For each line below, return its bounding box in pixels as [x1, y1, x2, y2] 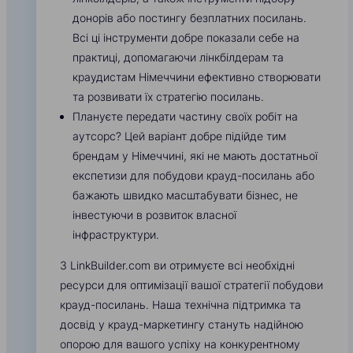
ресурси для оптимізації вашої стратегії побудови [60, 278, 323, 292]
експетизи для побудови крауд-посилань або [72, 169, 314, 183]
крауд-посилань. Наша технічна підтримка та [60, 298, 301, 312]
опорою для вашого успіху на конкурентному [60, 337, 300, 351]
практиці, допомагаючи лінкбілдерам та [72, 50, 284, 65]
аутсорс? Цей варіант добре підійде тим [72, 129, 286, 143]
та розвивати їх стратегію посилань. [72, 90, 264, 104]
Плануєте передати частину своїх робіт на [72, 110, 298, 124]
